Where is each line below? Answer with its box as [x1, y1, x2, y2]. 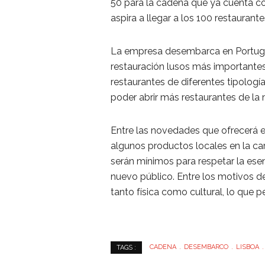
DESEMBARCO [184, 243, 228, 251]
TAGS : [117, 243, 136, 251]
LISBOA [236, 243, 259, 251]
